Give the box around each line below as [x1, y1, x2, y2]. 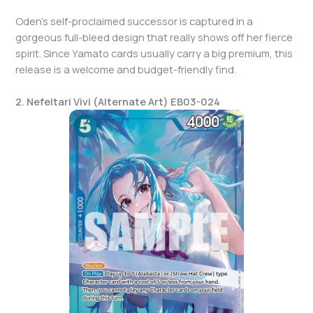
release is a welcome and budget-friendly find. [15, 61, 237, 76]
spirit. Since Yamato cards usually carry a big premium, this [15, 45, 293, 60]
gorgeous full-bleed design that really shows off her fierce [15, 29, 293, 44]
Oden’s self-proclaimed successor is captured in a [15, 13, 254, 28]
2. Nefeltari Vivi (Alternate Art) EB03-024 [15, 94, 221, 109]
